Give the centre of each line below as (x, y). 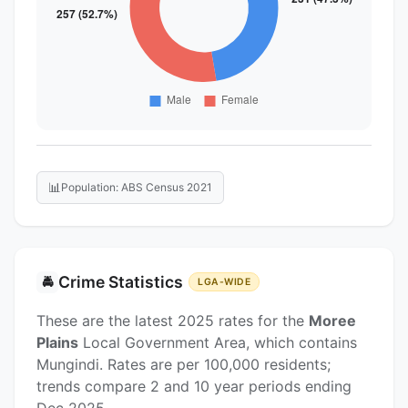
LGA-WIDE (224, 281)
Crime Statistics (121, 281)
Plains (57, 342)
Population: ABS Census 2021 (137, 188)
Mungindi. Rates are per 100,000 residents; (184, 364)
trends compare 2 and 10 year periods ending (194, 386)
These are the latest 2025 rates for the (173, 320)
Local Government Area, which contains (218, 342)
